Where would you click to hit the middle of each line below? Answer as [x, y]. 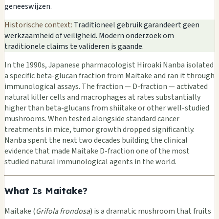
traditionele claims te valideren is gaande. [74, 46]
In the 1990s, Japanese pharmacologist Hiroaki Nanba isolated [109, 65]
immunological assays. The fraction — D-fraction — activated [106, 86]
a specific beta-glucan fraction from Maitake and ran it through [109, 76]
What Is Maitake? [46, 191]
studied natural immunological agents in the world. [90, 162]
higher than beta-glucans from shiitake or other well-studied [107, 108]
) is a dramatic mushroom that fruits [151, 211]
